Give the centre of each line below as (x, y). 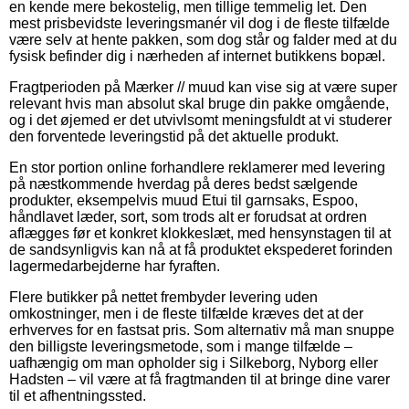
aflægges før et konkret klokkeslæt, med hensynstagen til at (200, 233)
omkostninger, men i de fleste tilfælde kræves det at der (186, 313)
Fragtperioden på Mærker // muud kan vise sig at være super (203, 87)
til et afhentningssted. (78, 395)
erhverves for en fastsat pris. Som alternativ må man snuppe (202, 330)
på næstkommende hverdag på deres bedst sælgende (184, 184)
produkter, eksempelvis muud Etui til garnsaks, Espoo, (184, 200)
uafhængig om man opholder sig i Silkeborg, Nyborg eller (194, 362)
